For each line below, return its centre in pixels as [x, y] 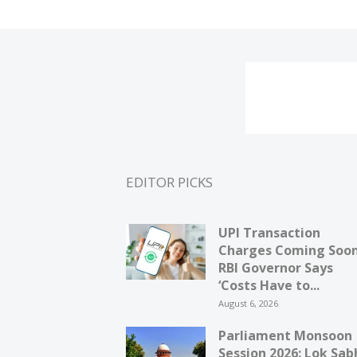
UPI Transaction [269, 233]
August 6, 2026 [248, 303]
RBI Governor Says [276, 268]
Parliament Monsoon [285, 335]
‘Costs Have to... [269, 285]
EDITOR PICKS [169, 182]
